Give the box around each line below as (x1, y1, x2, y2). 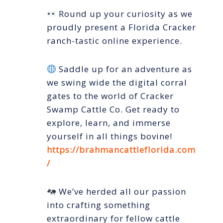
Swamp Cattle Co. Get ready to (47, 104, 180, 115)
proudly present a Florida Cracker (47, 21, 196, 33)
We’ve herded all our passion (56, 186, 187, 198)
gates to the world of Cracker (47, 90, 174, 102)
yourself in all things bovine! (47, 130, 172, 142)
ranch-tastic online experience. (47, 35, 182, 47)
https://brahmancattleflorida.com (47, 144, 196, 156)
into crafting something (47, 199, 150, 211)
